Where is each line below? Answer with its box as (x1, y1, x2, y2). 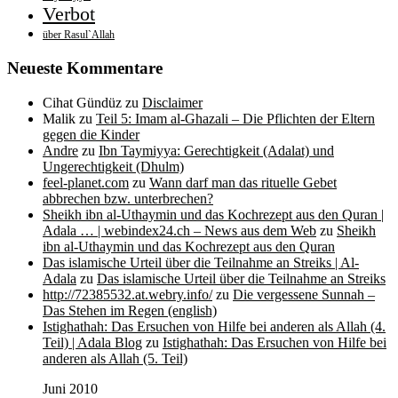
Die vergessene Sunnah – (233, 286, 375, 302)
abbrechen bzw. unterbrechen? (43, 190, 213, 206)
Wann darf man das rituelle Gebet (149, 174, 337, 190)
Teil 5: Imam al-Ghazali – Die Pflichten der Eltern (96, 110, 375, 126)
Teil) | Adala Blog (43, 334, 142, 350)
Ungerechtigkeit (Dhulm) (43, 158, 184, 174)
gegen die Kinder (43, 126, 139, 142)
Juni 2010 (43, 380, 98, 396)
